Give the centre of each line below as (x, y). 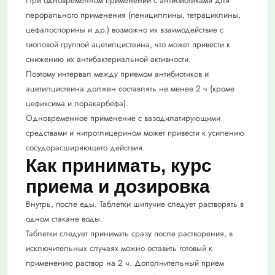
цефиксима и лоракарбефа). (77, 104)
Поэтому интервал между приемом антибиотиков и (117, 74)
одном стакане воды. (64, 219)
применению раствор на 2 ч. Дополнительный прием (125, 263)
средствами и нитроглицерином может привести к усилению (135, 133)
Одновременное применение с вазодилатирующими (123, 118)
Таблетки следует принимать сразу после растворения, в (129, 234)
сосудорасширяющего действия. (85, 148)
